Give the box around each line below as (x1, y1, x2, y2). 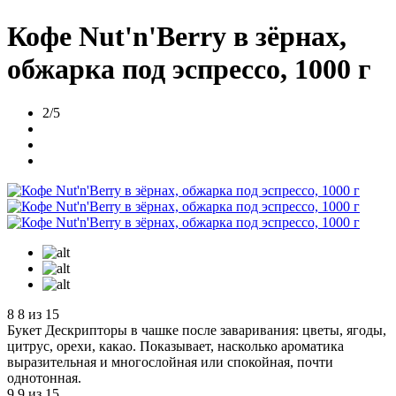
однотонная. (7, 369, 81, 385)
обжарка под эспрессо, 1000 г (7, 53, 371, 86)
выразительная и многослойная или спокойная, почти (7, 354, 333, 369)
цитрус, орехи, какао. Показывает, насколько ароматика (7, 338, 344, 354)
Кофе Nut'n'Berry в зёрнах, (7, 20, 346, 53)
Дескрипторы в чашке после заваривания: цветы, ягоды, (45, 322, 386, 338)
